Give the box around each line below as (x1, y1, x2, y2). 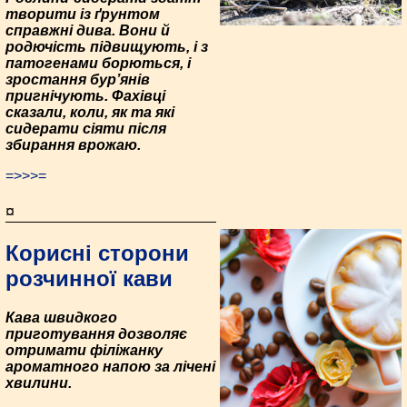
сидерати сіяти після (5, 121, 166, 137)
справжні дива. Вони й (5, 23, 170, 39)
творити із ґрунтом (5, 6, 160, 23)
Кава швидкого (5, 310, 117, 326)
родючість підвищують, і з (5, 39, 208, 55)
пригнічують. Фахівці (5, 88, 165, 104)
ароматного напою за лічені (5, 359, 215, 375)
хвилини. (5, 375, 72, 392)
